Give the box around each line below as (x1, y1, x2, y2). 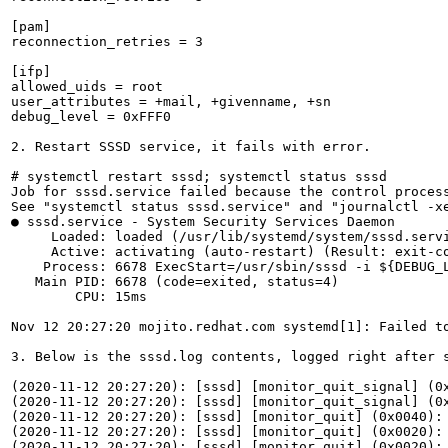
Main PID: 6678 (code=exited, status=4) (11, 274, 339, 289)
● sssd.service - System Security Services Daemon (11, 214, 395, 229)
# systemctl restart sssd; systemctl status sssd (11, 169, 387, 184)
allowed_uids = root (11, 79, 163, 94)
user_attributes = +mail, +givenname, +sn (11, 94, 331, 109)
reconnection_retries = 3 (11, 34, 203, 49)
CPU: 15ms (11, 289, 147, 304)
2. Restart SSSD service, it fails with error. (11, 139, 371, 154)
